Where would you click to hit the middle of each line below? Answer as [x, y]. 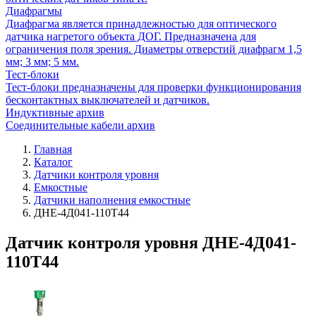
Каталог [53, 162]
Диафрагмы [34, 11]
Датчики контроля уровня [96, 175]
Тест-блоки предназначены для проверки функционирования [153, 87]
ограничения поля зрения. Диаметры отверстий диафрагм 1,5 [154, 49]
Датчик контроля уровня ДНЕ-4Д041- [151, 243]
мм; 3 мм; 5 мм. [42, 62]
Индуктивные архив [55, 113]
